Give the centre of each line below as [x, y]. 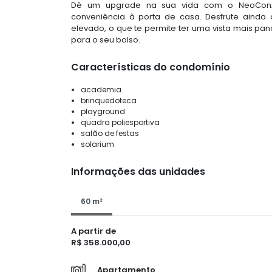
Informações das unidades [138, 172]
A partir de [93, 231]
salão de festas [110, 133]
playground [103, 111]
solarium [97, 144]
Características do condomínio [151, 67]
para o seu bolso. [106, 40]
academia [101, 90]
